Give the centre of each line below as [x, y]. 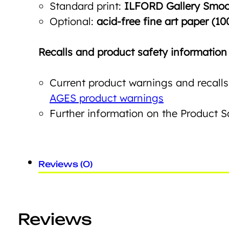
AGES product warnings [107, 98]
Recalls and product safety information [133, 52]
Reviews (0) [65, 164]
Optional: [73, 21]
